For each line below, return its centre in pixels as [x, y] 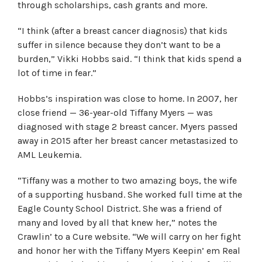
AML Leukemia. [49, 155]
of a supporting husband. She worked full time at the [130, 194]
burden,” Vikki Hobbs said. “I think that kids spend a [130, 59]
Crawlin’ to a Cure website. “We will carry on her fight [129, 237]
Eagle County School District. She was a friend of [120, 208]
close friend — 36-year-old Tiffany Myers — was [115, 113]
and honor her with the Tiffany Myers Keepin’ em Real [129, 251]
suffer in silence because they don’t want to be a [119, 45]
